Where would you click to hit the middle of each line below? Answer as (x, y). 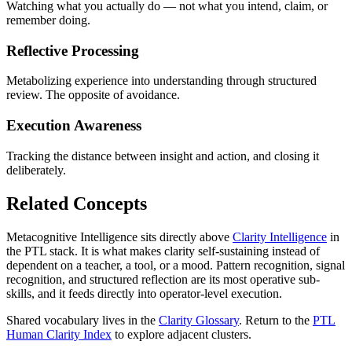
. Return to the (274, 320)
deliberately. (36, 170)
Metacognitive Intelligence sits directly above (118, 236)
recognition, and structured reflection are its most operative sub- (163, 279)
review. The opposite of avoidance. (93, 95)
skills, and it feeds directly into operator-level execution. (144, 293)
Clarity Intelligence (280, 236)
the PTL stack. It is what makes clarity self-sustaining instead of (163, 251)
